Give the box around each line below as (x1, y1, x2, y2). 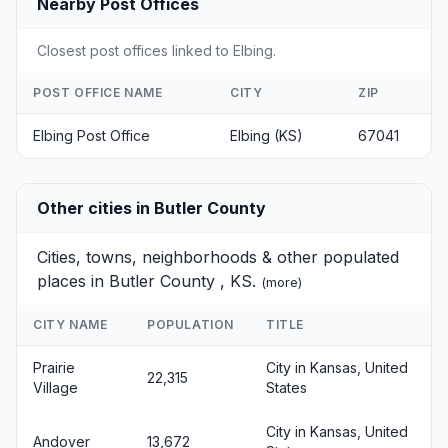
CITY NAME (33, 317, 108, 332)
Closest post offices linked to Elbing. (37, 42, 276, 59)
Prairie (33, 359, 75, 376)
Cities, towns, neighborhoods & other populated (37, 247, 399, 267)
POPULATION (147, 317, 234, 332)
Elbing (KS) (230, 127, 303, 144)
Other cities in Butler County (37, 198, 266, 218)
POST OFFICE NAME (33, 85, 163, 100)
